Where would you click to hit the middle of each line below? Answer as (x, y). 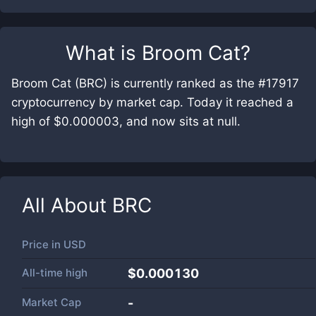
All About (67, 205)
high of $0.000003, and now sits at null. (126, 121)
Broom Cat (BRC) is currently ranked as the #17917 (155, 83)
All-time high (55, 273)
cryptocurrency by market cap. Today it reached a (152, 102)
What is (104, 53)
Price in (43, 244)
